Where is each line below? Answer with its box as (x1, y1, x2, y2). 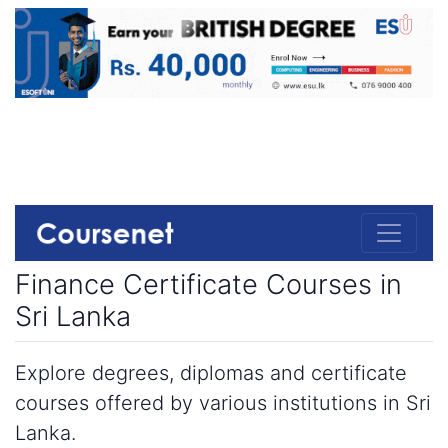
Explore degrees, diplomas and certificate (15, 360, 407, 385)
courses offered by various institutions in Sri (15, 390, 431, 415)
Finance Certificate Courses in (15, 267, 402, 301)
